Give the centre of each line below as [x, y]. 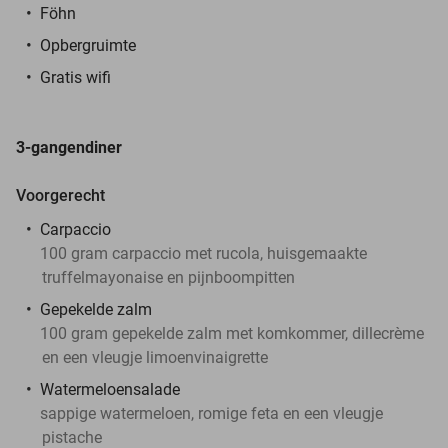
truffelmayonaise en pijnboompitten [168, 277]
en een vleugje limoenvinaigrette [155, 357]
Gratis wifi [75, 77]
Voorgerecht [60, 195]
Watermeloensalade [110, 389]
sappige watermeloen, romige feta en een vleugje [211, 413]
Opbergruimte [88, 45]
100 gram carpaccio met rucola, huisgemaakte [203, 253]
